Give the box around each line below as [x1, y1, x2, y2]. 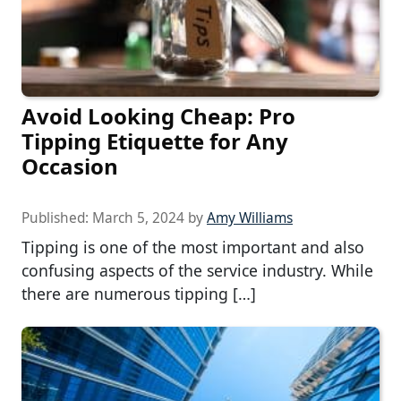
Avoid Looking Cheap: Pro [21, 100, 295, 131]
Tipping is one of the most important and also [21, 235, 364, 258]
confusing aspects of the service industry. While [21, 259, 373, 281]
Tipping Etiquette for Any [21, 125, 288, 156]
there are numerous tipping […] [21, 282, 256, 304]
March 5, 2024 [92, 208, 184, 227]
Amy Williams [207, 208, 293, 227]
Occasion [21, 150, 118, 181]
